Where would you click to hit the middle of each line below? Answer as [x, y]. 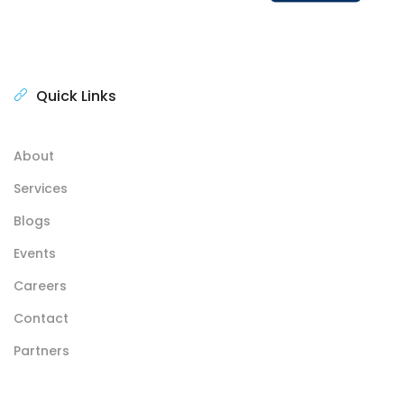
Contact [41, 319]
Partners [41, 351]
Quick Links [76, 96]
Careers [40, 286]
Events [35, 254]
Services [41, 189]
